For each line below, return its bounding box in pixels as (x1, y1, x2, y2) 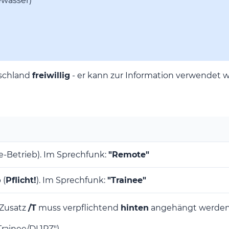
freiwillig (32, 71, 70, 81)
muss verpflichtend (36, 203, 121, 213)
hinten (121, 203, 149, 213)
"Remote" (108, 150, 149, 160)
